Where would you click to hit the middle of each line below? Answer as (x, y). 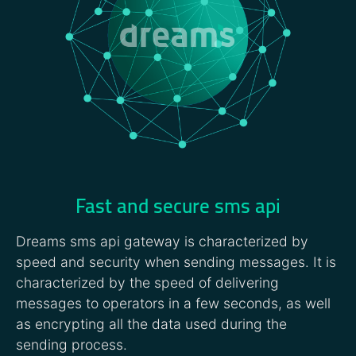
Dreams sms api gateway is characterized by (162, 242)
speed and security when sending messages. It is (176, 262)
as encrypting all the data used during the (151, 324)
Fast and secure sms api (178, 205)
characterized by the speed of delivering (147, 283)
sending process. (72, 345)
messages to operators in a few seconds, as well (173, 304)
